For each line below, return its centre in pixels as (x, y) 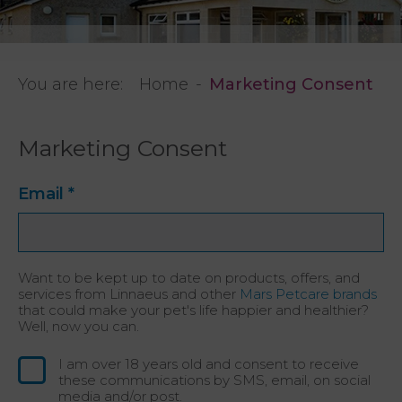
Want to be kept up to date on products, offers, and (189, 277)
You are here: (75, 84)
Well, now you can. (79, 326)
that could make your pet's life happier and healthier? (193, 310)
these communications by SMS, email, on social (214, 380)
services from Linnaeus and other (129, 293)
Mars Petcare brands (308, 293)
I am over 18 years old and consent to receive (209, 363)
